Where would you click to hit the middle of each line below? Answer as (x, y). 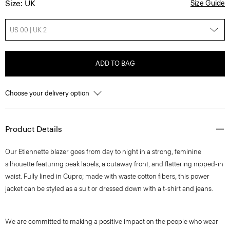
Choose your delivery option (48, 93)
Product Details (34, 129)
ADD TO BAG (115, 63)
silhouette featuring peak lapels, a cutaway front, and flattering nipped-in (114, 164)
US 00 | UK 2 (28, 30)
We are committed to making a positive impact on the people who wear (112, 222)
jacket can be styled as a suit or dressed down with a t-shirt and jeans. (109, 189)
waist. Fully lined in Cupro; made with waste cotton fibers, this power (107, 176)
